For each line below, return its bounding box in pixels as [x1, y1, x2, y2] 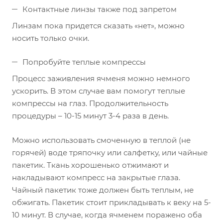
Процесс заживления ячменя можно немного [12, 74, 190, 83]
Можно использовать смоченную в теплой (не [12, 135, 191, 145]
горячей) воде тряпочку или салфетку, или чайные [12, 148, 208, 157]
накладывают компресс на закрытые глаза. [12, 173, 180, 182]
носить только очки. [12, 33, 89, 43]
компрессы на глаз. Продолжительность [12, 99, 168, 108]
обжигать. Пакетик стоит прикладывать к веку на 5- [12, 198, 211, 207]
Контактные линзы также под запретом [22, 4, 177, 14]
